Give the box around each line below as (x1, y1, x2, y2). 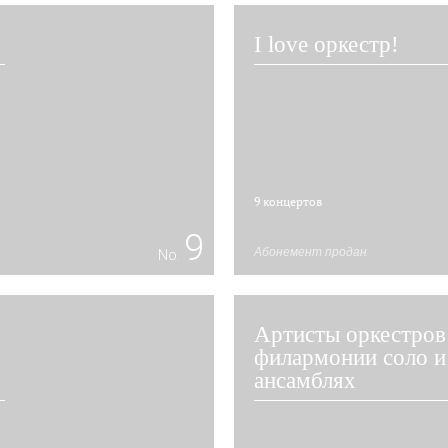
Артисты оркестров (254, 322, 446, 347)
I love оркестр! (254, 32, 399, 57)
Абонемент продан (254, 245, 367, 259)
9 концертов (254, 194, 322, 209)
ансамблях (254, 368, 356, 393)
